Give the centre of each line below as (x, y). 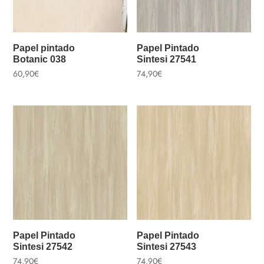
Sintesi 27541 (167, 59)
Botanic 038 (40, 59)
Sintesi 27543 (167, 246)
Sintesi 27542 (43, 246)
